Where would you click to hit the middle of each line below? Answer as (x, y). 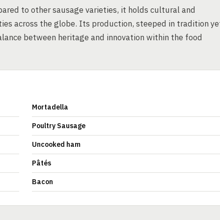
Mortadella (50, 107)
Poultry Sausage (59, 126)
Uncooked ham (56, 144)
